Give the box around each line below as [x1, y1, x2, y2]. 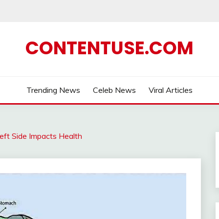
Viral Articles [148, 85, 193, 95]
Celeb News [93, 85, 136, 95]
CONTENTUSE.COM [25, 35, 194, 61]
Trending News [26, 85, 81, 95]
